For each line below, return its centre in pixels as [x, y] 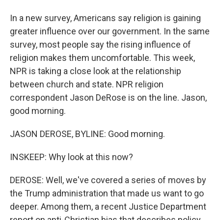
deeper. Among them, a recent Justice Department [108, 206]
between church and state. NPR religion [87, 84]
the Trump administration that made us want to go [107, 193]
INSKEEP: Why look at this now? [71, 157]
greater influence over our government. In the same [110, 31]
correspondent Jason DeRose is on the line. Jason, [108, 97]
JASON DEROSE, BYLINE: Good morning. [87, 134]
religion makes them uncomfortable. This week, [102, 58]
